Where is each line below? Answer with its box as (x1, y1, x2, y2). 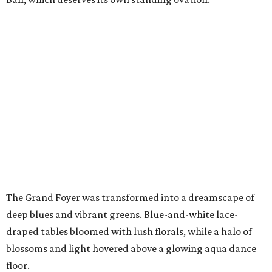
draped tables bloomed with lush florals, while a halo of (6, 225, 252, 238)
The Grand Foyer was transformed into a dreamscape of (6, 191, 254, 204)
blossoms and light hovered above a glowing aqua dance (6, 242, 256, 255)
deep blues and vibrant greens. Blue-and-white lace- (6, 208, 238, 221)
